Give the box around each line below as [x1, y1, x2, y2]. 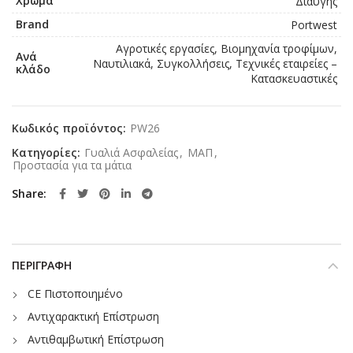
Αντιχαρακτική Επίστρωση [28, 308, 159, 324]
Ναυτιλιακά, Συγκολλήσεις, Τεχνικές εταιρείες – [93, 55, 337, 71]
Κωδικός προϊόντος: [12, 120, 129, 136]
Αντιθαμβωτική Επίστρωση [28, 331, 164, 347]
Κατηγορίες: [12, 144, 84, 160]
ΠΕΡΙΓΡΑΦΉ [12, 257, 72, 273]
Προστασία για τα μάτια [13, 157, 132, 173]
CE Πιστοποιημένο [28, 285, 123, 301]
